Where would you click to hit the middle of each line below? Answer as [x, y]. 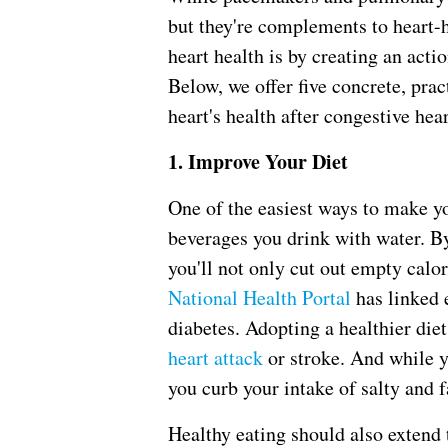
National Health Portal [259, 298]
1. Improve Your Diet [258, 162]
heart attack [215, 358]
